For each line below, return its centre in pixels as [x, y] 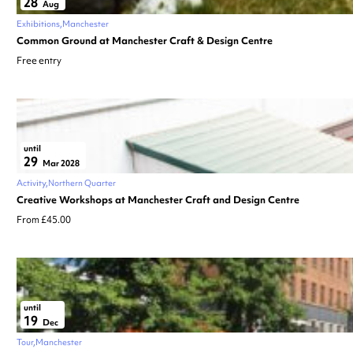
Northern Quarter [82, 182]
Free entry [39, 60]
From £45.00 [44, 219]
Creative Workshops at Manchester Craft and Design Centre [158, 199]
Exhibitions [38, 23]
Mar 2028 [60, 163]
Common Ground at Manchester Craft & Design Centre [145, 40]
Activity [31, 182]
